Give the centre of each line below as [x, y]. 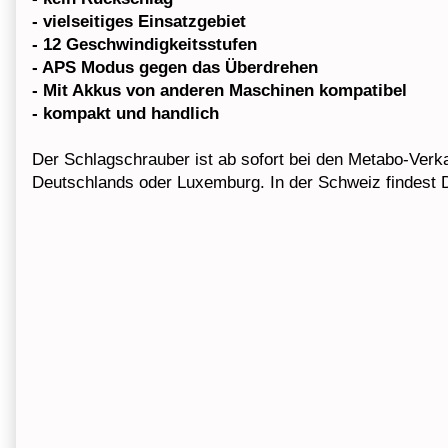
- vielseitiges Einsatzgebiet [139, 22]
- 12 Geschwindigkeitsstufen [144, 45]
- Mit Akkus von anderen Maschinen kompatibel [219, 91]
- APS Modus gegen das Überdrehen [175, 68]
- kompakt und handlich [125, 114]
